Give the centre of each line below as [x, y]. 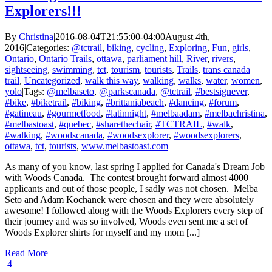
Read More [26, 253]
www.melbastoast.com [125, 146]
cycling [150, 48]
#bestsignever [221, 92]
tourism [125, 70]
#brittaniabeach [135, 103]
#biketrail [49, 103]
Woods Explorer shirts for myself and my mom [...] [102, 233]
